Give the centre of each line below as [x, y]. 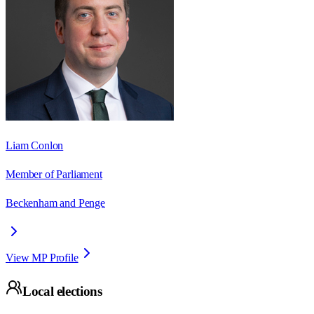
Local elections [62, 292]
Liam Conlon [35, 145]
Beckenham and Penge [55, 203]
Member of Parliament [54, 174]
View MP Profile [42, 257]
